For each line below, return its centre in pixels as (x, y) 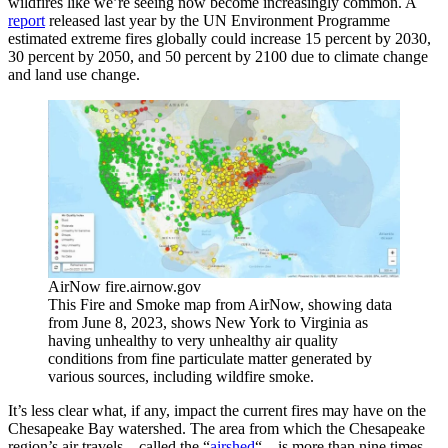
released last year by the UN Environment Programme (217, 20)
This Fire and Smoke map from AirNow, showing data (220, 304)
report (26, 20)
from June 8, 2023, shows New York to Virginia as (208, 322)
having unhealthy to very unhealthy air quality (193, 340)
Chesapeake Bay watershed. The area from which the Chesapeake (216, 428)
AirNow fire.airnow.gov (124, 286)
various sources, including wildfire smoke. (181, 376)
